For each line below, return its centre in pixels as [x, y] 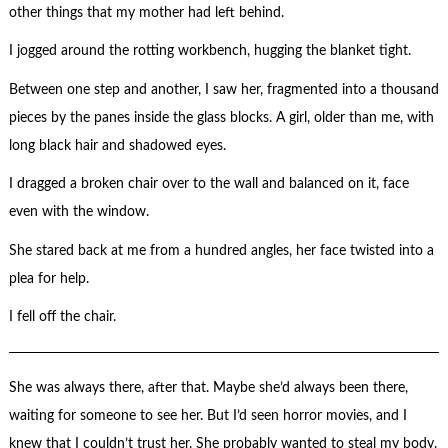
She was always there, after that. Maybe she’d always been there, [208, 388]
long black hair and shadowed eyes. [117, 145]
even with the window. [78, 212]
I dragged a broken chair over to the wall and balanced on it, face [208, 184]
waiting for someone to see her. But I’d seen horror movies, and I [207, 416]
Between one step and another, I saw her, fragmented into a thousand [223, 89]
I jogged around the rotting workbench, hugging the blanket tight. [209, 51]
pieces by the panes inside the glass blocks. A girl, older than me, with [221, 117]
